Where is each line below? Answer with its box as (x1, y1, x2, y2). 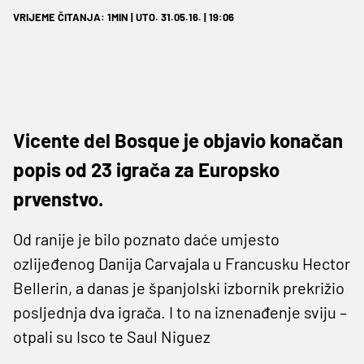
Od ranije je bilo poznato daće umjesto (13, 228, 279, 249)
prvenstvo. (13, 186, 103, 210)
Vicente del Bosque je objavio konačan (13, 128, 343, 152)
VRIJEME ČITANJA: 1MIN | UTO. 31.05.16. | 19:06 (13, 10, 234, 24)
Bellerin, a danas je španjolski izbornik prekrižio (13, 277, 344, 297)
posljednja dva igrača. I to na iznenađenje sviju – (13, 301, 347, 322)
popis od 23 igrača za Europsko (13, 157, 279, 181)
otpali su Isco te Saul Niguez (13, 326, 210, 346)
